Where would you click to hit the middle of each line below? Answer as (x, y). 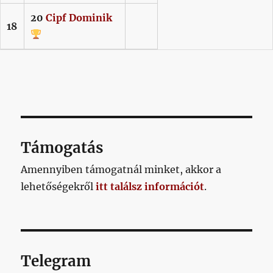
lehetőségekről (58, 186)
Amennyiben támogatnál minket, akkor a (121, 169)
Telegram (56, 261)
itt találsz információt (150, 186)
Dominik (90, 17)
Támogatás (62, 147)
